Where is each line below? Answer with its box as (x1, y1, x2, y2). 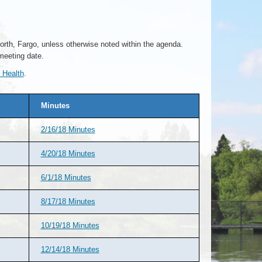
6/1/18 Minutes (40, 173, 91, 182)
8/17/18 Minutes (40, 197, 95, 206)
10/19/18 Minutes (40, 221, 99, 230)
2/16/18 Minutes (40, 125, 95, 134)
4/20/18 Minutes (40, 149, 95, 158)
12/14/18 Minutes (40, 245, 99, 254)
